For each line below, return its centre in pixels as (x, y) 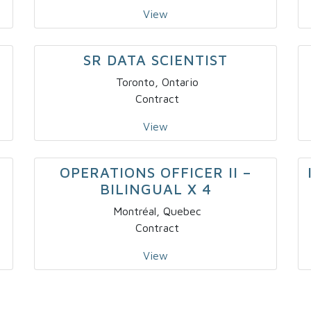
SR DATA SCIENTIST (155, 60)
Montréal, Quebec (157, 211)
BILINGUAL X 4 (155, 189)
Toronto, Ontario (157, 82)
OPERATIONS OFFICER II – (155, 173)
